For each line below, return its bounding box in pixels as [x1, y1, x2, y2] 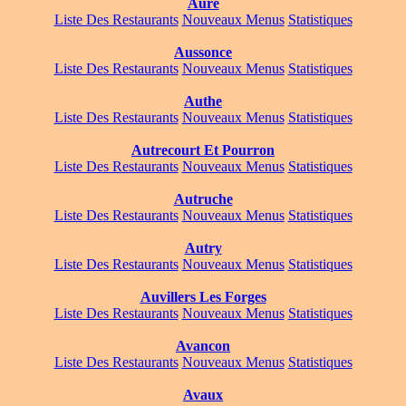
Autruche [173, 191, 233, 208]
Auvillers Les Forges [140, 289, 266, 305]
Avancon [176, 338, 230, 354]
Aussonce [174, 44, 232, 61]
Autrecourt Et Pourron [131, 142, 275, 159]
